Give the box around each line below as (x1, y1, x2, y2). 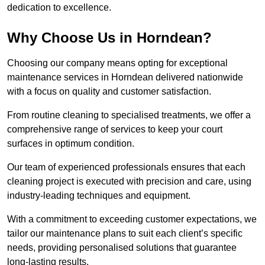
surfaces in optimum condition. (7, 138, 134, 149)
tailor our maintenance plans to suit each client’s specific (7, 228, 243, 239)
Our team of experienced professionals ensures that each (7, 162, 245, 173)
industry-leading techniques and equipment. (7, 190, 190, 201)
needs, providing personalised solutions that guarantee (7, 243, 237, 253)
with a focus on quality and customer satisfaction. (7, 86, 211, 97)
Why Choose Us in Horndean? (7, 30, 212, 46)
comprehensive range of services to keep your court (7, 124, 222, 135)
